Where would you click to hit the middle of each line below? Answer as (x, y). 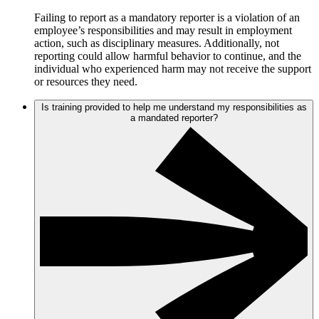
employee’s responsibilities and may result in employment (163, 31)
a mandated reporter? (174, 118)
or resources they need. (87, 82)
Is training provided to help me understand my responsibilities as (174, 108)
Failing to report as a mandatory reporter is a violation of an (167, 18)
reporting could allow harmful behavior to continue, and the (168, 56)
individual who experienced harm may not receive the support (173, 69)
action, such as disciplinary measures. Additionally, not (157, 43)
